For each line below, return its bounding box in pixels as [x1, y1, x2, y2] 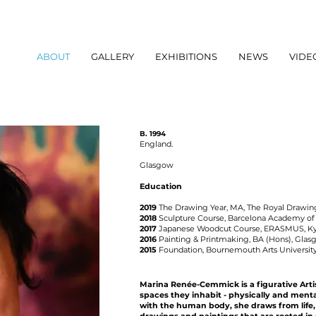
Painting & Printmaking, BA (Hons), [159, 234, 293, 244]
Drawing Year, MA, [175, 202, 245, 212]
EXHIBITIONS [155, 51, 217, 62]
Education [140, 181, 182, 191]
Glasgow [140, 160, 174, 170]
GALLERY [91, 51, 134, 62]
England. [140, 139, 175, 149]
